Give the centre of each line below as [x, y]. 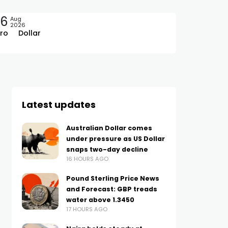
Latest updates [59, 105]
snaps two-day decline [107, 149]
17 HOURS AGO [87, 209]
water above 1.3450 [100, 200]
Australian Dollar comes [109, 128]
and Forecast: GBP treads [111, 189]
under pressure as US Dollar [115, 139]
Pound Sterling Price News [112, 178]
